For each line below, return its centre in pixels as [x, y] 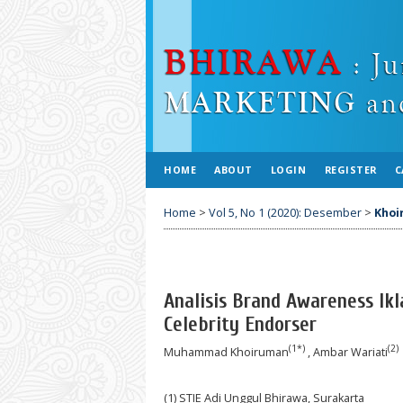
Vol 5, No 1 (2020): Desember [285, 212]
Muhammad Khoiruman [226, 352]
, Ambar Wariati [348, 352]
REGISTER [350, 170]
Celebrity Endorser [240, 325]
